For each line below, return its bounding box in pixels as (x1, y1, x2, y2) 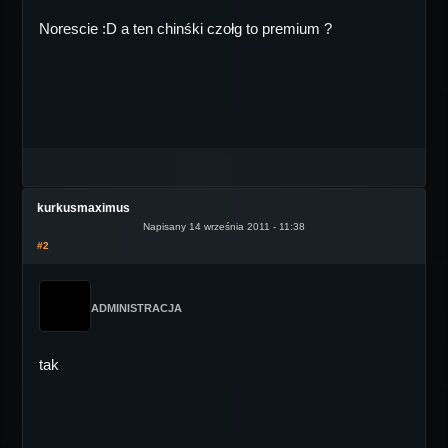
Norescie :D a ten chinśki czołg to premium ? (39, 20, 332, 37)
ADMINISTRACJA (91, 302, 182, 314)
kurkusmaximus (37, 201, 130, 215)
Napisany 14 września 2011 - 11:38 (143, 221, 305, 232)
